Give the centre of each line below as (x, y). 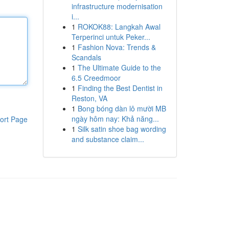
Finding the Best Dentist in (120, 88)
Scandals (86, 57)
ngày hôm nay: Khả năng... (115, 119)
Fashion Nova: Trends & (117, 47)
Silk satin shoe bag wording (122, 129)
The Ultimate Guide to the (119, 67)
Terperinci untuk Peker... (111, 37)
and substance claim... (108, 139)
